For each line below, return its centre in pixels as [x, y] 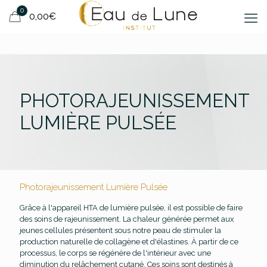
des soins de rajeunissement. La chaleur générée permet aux [127, 219]
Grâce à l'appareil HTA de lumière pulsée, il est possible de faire [131, 208]
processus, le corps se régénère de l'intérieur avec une [115, 253]
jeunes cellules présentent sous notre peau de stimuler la [120, 230]
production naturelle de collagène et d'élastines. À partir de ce [129, 242]
